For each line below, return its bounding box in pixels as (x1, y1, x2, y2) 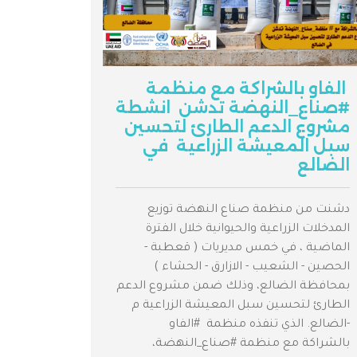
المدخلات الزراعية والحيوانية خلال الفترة (146, 223, 350, 237)
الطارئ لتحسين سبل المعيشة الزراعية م (131, 300, 350, 313)
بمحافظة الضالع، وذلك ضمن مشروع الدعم (116, 280, 350, 294)
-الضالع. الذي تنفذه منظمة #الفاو (166, 319, 350, 332)
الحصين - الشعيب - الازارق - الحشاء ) (151, 261, 350, 275)
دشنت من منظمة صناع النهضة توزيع (147, 204, 350, 218)
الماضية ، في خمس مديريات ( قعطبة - (144, 242, 350, 256)
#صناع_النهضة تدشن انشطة (116, 98, 350, 118)
